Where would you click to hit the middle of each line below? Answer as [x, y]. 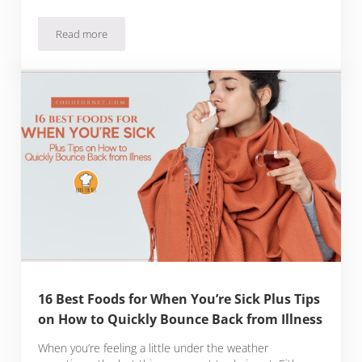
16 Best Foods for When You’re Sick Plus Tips [179, 299]
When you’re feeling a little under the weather [154, 348]
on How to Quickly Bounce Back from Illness [181, 320]
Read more [82, 34]
